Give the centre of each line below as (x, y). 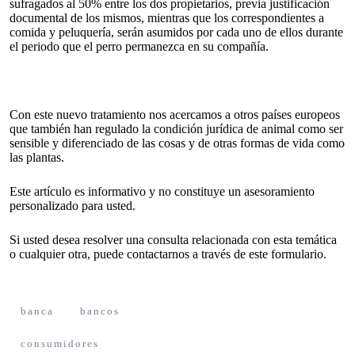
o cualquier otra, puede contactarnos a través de (128, 254)
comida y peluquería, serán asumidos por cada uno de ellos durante (176, 32)
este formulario (284, 254)
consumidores (60, 343)
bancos (100, 311)
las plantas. (37, 157)
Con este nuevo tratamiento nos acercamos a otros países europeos (175, 114)
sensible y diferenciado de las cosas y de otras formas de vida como (177, 143)
